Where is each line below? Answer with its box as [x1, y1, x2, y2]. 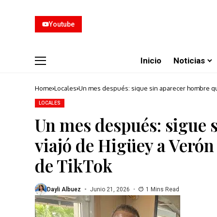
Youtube [49, 20, 75, 28]
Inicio [140, 55, 161, 65]
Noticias [173, 55, 205, 65]
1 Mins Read [146, 186, 179, 193]
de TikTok [35, 154, 112, 177]
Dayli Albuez [47, 186, 81, 193]
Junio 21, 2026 [90, 186, 130, 193]
